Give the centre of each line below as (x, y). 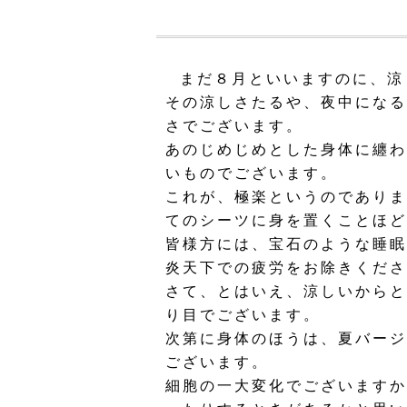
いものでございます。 (252, 173)
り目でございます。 (243, 315)
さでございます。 (234, 126)
